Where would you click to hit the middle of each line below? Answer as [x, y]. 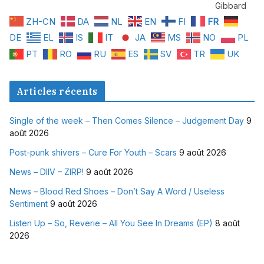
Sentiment [29, 204]
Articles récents [57, 92]
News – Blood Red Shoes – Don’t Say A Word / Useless [117, 192]
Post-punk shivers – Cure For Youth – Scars [93, 153]
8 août [227, 223]
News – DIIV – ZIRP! [47, 172]
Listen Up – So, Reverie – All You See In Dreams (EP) [111, 223]
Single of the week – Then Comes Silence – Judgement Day [127, 121]
